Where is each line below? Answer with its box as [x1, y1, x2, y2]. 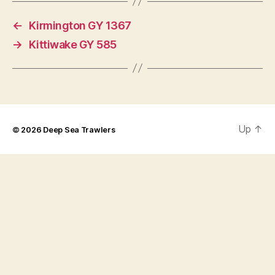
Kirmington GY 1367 [28, 18, 131, 32]
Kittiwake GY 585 [28, 37, 117, 51]
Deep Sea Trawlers [43, 125, 115, 134]
